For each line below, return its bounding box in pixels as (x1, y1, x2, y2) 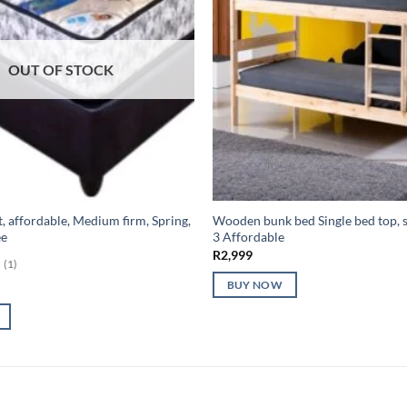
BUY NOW (226, 279, 283, 292)
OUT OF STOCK (7, 60, 114, 78)
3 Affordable (212, 229, 284, 245)
